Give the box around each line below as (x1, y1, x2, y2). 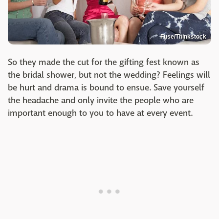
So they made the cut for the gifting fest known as (8, 57, 199, 68)
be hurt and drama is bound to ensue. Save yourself (8, 82, 204, 94)
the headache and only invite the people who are (8, 95, 194, 107)
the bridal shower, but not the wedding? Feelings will (8, 69, 210, 81)
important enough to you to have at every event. (8, 108, 194, 119)
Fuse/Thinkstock (160, 33, 206, 41)
